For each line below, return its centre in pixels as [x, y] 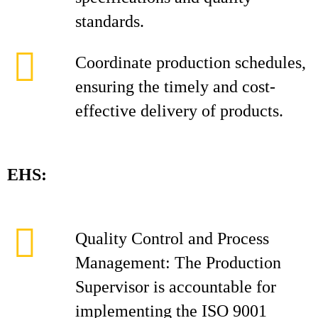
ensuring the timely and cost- [175, 87]
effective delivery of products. [179, 111]
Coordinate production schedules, [191, 62]
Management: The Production [178, 263]
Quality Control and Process [172, 238]
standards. [110, 21]
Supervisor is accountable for [176, 287]
